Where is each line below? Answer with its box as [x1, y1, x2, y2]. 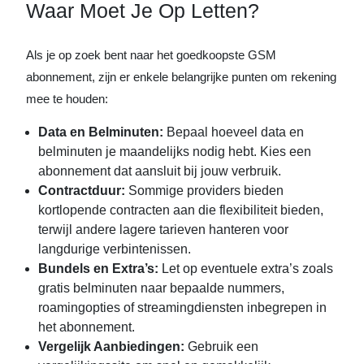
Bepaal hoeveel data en [163, 125, 304, 139]
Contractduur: [38, 184, 125, 197]
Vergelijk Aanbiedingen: [38, 340, 184, 353]
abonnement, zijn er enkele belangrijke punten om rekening [26, 70, 336, 84]
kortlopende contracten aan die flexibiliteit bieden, [38, 203, 323, 217]
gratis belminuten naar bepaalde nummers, [38, 281, 284, 295]
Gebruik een [184, 340, 258, 353]
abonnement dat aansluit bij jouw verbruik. [38, 164, 281, 178]
